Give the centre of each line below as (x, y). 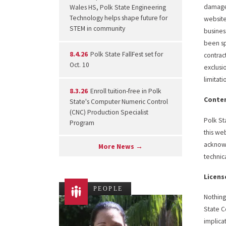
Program (82, 123)
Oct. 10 (79, 65)
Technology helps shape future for (118, 18)
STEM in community (97, 28)
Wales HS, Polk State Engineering (118, 7)
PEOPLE (108, 189)
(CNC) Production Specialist (109, 112)
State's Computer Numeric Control (119, 101)
